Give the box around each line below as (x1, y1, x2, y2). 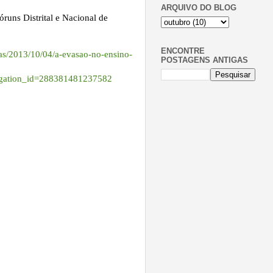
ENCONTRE (161, 46, 205, 55)
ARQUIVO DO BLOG (161, 3, 236, 13)
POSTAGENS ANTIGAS (161, 55, 248, 65)
